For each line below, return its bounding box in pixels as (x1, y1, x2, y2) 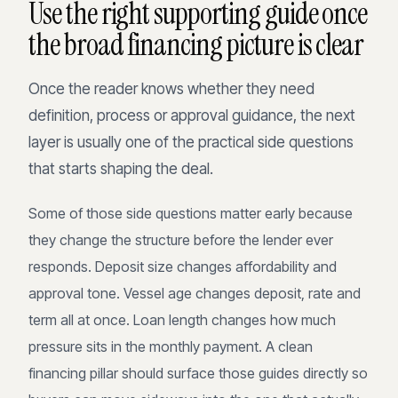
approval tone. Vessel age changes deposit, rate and (28, 283, 361, 302)
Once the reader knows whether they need (28, 79, 314, 98)
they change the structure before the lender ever (28, 230, 333, 249)
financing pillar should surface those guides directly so (28, 363, 368, 382)
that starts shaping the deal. (28, 159, 213, 178)
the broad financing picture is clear (28, 24, 364, 65)
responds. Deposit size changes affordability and (28, 257, 337, 275)
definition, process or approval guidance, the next (28, 106, 355, 124)
